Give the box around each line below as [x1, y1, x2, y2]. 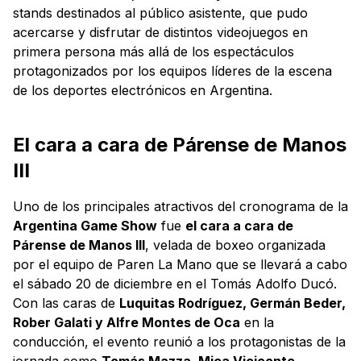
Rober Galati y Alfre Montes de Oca [13, 313, 240, 330]
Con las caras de [13, 294, 119, 311]
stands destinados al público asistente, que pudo [13, 4, 308, 21]
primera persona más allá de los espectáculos [13, 43, 294, 60]
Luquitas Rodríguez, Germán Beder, [119, 294, 346, 311]
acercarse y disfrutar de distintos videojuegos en [13, 23, 308, 40]
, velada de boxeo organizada [145, 236, 326, 253]
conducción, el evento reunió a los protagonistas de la [13, 333, 346, 350]
